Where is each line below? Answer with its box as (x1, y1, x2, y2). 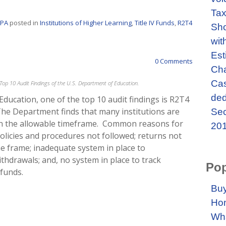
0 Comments (153, 56, 193, 66)
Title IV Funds (135, 18, 175, 28)
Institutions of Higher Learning (40, 18, 132, 28)
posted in (8, 18, 40, 28)
